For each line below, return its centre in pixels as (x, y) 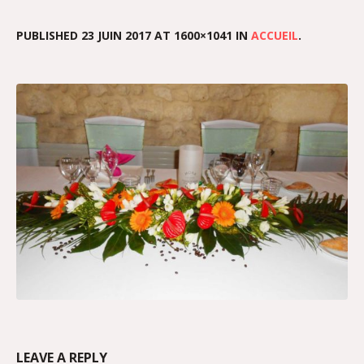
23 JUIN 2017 (116, 35)
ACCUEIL (275, 35)
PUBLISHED (49, 35)
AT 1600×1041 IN (201, 35)
